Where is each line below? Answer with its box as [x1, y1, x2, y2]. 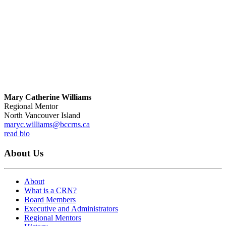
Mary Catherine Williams [4, 92, 91, 101]
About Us [4, 147, 43, 158]
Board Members [24, 195, 76, 204]
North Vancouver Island [4, 110, 80, 120]
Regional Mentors [24, 213, 81, 222]
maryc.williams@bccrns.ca [4, 120, 90, 129]
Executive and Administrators [24, 204, 118, 213]
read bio [4, 129, 30, 138]
